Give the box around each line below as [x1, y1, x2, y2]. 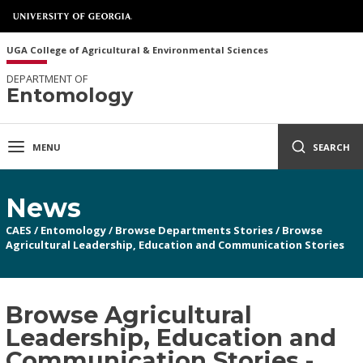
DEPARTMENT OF [6, 71, 88, 86]
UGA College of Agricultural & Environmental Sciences [6, 44, 268, 56]
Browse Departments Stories [115, 222, 274, 237]
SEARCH [313, 140, 350, 153]
